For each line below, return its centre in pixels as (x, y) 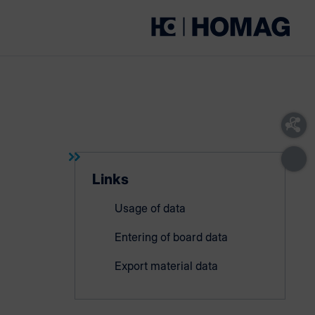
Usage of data (150, 208)
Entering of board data (171, 237)
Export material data (166, 266)
